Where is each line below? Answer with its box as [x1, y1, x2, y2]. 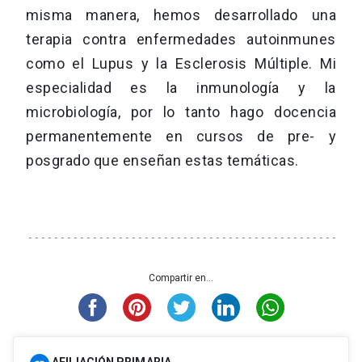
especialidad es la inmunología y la [26, 79, 336, 97]
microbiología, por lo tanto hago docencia [26, 103, 336, 121]
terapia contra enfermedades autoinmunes [26, 31, 336, 48]
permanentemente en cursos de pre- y [26, 128, 336, 145]
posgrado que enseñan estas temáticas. [26, 152, 299, 170]
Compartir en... [149, 272, 213, 284]
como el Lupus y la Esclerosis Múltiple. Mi [26, 55, 336, 73]
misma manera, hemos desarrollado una [26, 6, 336, 24]
